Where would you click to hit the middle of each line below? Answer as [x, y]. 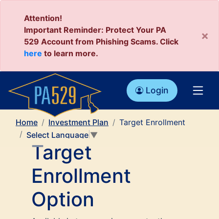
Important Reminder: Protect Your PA [95, 30]
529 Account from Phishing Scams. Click [101, 42]
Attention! [43, 18]
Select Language [57, 135]
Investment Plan [78, 122]
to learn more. [70, 53]
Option [63, 199]
